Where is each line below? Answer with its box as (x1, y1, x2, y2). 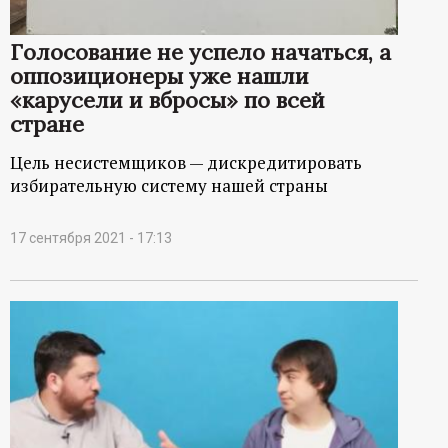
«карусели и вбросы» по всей (10, 86, 325, 115)
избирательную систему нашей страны (10, 174, 328, 198)
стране (10, 110, 84, 139)
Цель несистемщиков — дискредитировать (10, 151, 362, 175)
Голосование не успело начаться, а (10, 38, 391, 67)
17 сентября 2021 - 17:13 (10, 230, 172, 247)
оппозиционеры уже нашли (10, 62, 309, 91)
